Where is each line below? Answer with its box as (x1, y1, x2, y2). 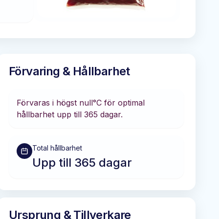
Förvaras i (17, 98, 56, 108)
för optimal (102, 98, 145, 108)
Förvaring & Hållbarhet (9, 64, 130, 78)
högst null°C (56, 98, 102, 108)
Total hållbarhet (32, 144, 82, 152)
